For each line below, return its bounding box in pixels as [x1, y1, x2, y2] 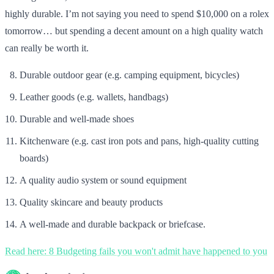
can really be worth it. [5, 42, 89, 53]
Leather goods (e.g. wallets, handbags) [20, 91, 168, 102]
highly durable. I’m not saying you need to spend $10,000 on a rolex [5, 8, 269, 19]
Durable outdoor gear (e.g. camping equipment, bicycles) [20, 69, 239, 80]
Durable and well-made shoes [20, 113, 134, 124]
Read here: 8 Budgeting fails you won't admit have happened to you [5, 245, 267, 256]
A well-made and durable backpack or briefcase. [20, 218, 206, 229]
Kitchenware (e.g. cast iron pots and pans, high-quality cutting [20, 135, 259, 146]
